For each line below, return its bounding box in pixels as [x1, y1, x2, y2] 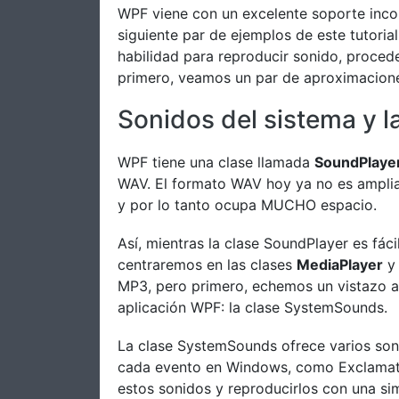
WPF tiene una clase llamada [118, 152, 314, 171]
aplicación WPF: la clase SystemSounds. [118, 298, 387, 317]
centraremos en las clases [118, 256, 297, 274]
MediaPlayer [297, 256, 383, 274]
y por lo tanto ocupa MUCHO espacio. [118, 195, 377, 214]
